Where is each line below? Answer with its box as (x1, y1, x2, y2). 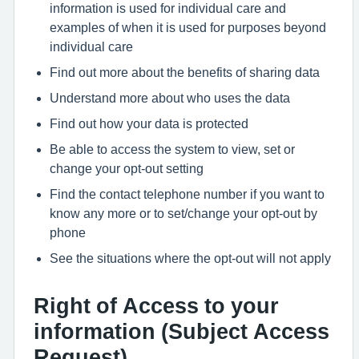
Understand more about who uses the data (50, 91, 290, 104)
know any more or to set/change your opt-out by (50, 207, 317, 220)
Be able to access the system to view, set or (50, 143, 295, 155)
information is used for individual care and (50, 2, 286, 14)
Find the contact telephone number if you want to (50, 188, 325, 200)
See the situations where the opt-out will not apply (50, 252, 331, 264)
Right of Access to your (34, 295, 279, 317)
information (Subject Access (34, 321, 329, 342)
